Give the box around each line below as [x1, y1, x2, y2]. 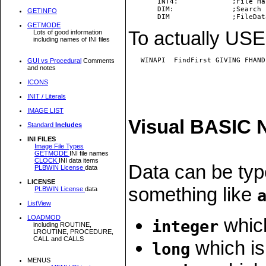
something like [128, 183, 257, 205]
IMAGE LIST [27, 106, 64, 114]
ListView [27, 199, 51, 207]
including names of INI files [33, 35, 110, 43]
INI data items [59, 156, 99, 164]
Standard [27, 121, 55, 128]
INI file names [69, 149, 109, 157]
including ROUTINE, [33, 220, 91, 228]
